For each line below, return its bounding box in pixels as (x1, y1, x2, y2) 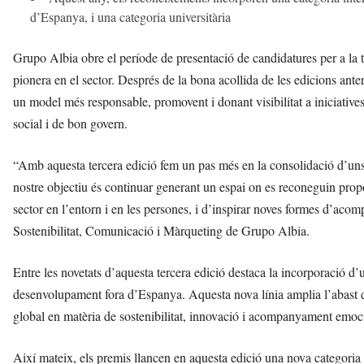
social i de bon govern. (13, 115, 128, 132)
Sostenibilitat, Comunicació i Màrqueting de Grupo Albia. (13, 222, 310, 240)
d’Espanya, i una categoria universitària (30, 8, 231, 26)
